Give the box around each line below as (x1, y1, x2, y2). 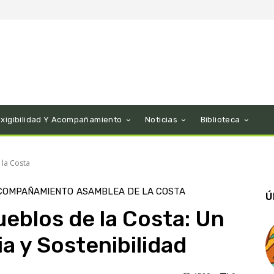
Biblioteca (200, 115, 240, 125)
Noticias (145, 115, 178, 125)
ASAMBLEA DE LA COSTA (76, 186, 185, 198)
